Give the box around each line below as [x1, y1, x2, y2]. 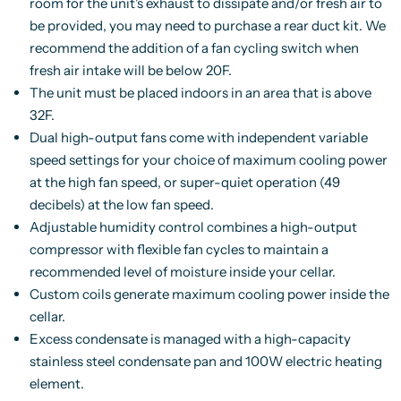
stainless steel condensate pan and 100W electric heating [29, 353, 382, 370]
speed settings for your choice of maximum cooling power [29, 151, 388, 168]
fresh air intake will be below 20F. [29, 62, 232, 79]
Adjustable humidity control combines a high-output [29, 218, 357, 235]
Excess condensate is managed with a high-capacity [29, 330, 351, 347]
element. [29, 375, 84, 392]
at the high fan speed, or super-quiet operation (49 [29, 174, 340, 191]
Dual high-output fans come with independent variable [29, 129, 368, 146]
